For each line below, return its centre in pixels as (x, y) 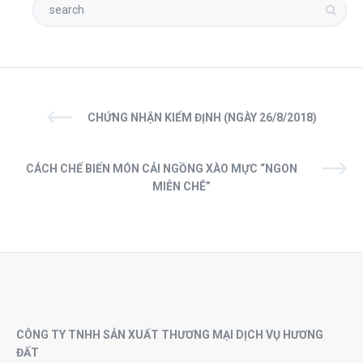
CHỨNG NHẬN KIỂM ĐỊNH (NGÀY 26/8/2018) (202, 117)
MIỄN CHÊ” (181, 186)
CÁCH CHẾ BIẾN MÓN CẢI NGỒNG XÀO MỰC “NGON (161, 168)
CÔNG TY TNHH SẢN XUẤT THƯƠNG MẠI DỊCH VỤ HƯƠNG (170, 334)
